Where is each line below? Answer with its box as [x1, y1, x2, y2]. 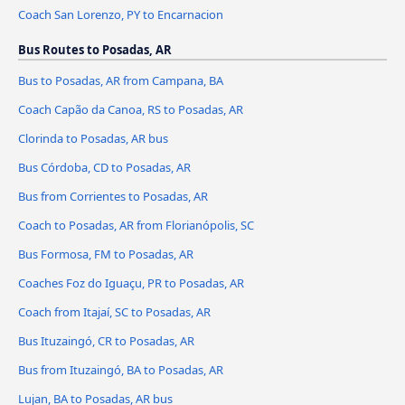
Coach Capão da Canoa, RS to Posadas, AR [18, 101, 243, 118]
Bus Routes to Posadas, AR [18, 42, 172, 59]
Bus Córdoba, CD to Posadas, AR [18, 159, 191, 176]
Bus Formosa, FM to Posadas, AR [18, 245, 193, 262]
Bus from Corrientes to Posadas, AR [18, 187, 208, 204]
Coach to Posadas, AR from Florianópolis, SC [18, 216, 254, 233]
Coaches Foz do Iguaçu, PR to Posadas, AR [18, 274, 244, 291]
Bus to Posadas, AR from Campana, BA [18, 72, 223, 89]
